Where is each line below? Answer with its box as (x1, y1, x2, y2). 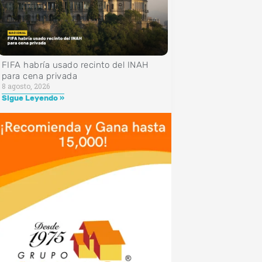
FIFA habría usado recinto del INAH (1, 60, 149, 71)
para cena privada (1, 71, 78, 82)
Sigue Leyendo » (1, 94, 64, 103)
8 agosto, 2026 (1, 81, 50, 91)
